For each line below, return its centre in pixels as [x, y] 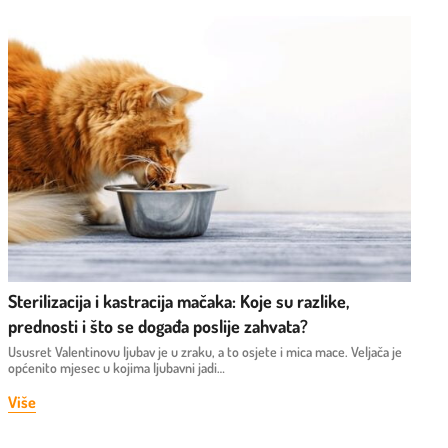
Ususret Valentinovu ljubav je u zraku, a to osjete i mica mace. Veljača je [204, 351]
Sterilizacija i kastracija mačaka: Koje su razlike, [178, 300]
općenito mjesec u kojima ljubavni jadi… [116, 367]
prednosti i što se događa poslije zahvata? [157, 325]
